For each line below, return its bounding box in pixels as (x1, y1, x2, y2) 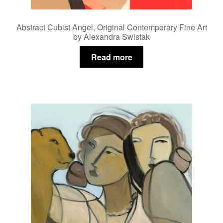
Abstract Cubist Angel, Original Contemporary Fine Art (16, 21, 207, 33)
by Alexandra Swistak (73, 31, 150, 43)
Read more (91, 51, 132, 63)
